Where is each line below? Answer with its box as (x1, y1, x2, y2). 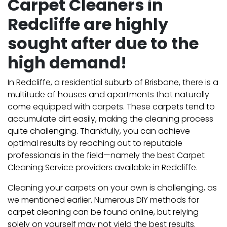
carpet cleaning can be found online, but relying (8, 206, 199, 218)
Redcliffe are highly (8, 12, 168, 35)
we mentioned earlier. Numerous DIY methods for (8, 194, 199, 206)
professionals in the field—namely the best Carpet (8, 149, 205, 161)
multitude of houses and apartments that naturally (8, 88, 209, 100)
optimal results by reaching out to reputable (8, 137, 182, 149)
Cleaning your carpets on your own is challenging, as (8, 181, 217, 194)
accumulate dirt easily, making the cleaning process (8, 112, 213, 125)
